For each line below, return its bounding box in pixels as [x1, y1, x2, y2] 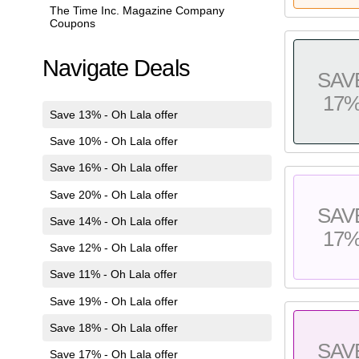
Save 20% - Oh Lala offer [49, 188, 178, 201]
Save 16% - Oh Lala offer [49, 161, 178, 175]
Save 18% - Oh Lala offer [49, 321, 178, 334]
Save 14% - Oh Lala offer [49, 214, 178, 228]
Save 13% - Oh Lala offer [49, 107, 178, 121]
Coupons [49, 16, 95, 30]
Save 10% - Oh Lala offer [49, 135, 178, 148]
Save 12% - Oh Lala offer [49, 241, 178, 255]
